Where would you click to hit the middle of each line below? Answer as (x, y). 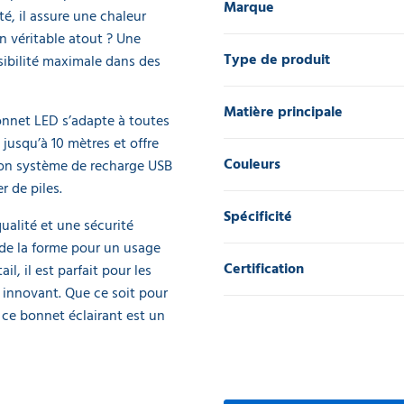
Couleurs (252, 164)
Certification (264, 269)
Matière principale (283, 112)
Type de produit (277, 60)
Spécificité (258, 216)
